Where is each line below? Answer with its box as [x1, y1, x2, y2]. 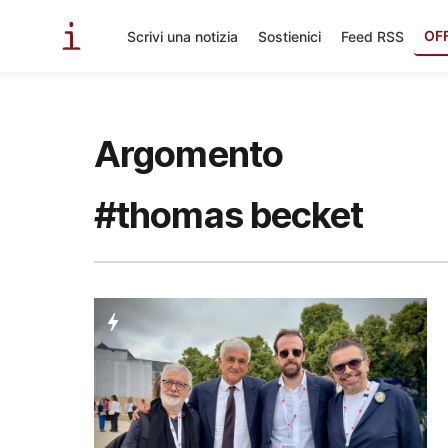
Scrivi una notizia [127, 27, 238, 45]
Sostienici [258, 27, 321, 45]
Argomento [94, 132, 283, 176]
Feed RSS [341, 27, 404, 45]
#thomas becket [94, 193, 364, 237]
